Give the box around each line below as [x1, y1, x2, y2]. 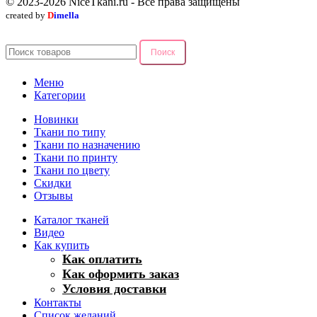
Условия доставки [62, 281, 166, 296]
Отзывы [34, 189, 73, 202]
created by [6, 9, 47, 21]
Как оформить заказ [62, 266, 179, 281]
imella [54, 9, 79, 21]
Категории [34, 88, 86, 101]
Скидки [34, 176, 71, 189]
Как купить [34, 238, 89, 251]
